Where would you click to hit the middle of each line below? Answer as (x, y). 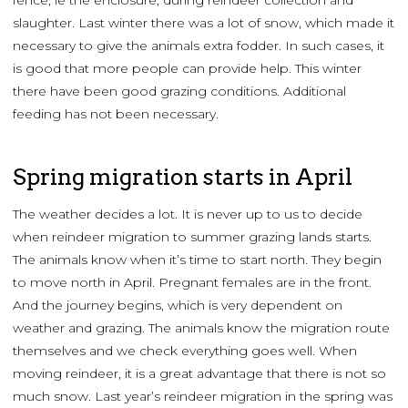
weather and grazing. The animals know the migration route (201, 328)
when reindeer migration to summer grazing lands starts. (192, 237)
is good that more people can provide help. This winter (187, 69)
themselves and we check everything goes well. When (185, 351)
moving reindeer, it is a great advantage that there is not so (199, 374)
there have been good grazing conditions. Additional (179, 92)
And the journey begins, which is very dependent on (178, 306)
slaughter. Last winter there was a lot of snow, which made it (204, 23)
